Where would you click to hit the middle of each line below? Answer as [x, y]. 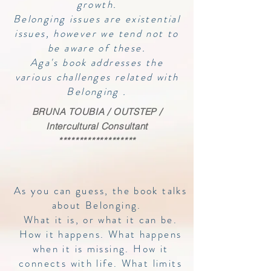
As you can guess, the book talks [100, 191]
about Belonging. [100, 205]
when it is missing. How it [100, 249]
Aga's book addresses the [97, 62]
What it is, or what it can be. [100, 220]
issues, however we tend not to [97, 33]
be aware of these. [97, 48]
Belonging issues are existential [97, 19]
